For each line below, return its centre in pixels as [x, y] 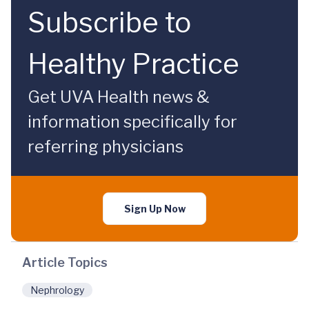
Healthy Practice [133, 64]
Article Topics [65, 262]
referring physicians [106, 147]
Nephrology [57, 290]
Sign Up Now [154, 209]
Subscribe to [109, 22]
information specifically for [132, 122]
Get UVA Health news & [119, 97]
